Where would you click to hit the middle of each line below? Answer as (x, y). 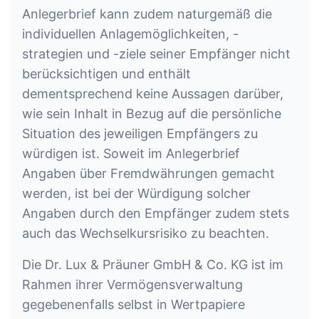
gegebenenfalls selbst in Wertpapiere (134, 305)
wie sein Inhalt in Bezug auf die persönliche (152, 114)
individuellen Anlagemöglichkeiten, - (130, 34)
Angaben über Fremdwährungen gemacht (148, 174)
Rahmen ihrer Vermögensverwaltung (132, 285)
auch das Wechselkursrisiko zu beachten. (146, 234)
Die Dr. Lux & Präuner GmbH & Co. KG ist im (153, 265)
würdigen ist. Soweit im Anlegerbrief (131, 154)
